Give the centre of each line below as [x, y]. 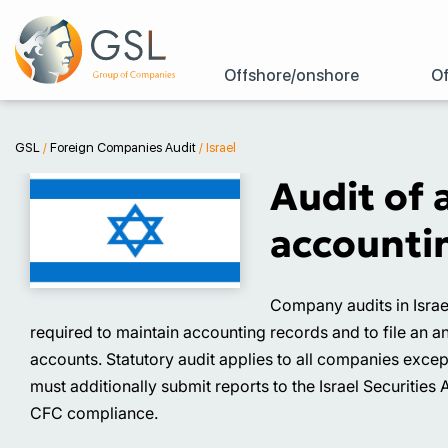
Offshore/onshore [292, 75]
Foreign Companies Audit [123, 147]
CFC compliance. [94, 412]
